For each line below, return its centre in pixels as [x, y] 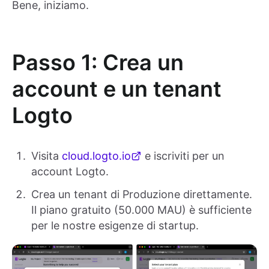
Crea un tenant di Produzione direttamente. [142, 195]
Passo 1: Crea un [98, 63]
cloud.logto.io [96, 156]
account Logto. [70, 172]
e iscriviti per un [183, 156]
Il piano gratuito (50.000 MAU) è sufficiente [141, 210]
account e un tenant [117, 89]
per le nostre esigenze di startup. [115, 226]
